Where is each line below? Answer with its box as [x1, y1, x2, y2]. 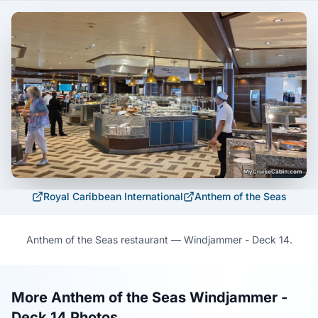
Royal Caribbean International [43, 190, 183, 203]
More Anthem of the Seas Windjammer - [11, 289, 287, 307]
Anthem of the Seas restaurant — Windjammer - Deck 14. [26, 234, 292, 246]
